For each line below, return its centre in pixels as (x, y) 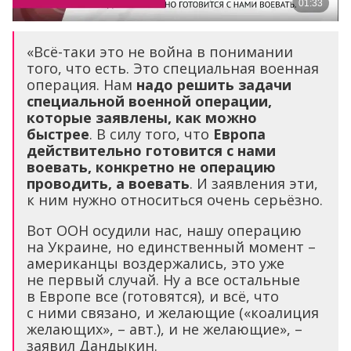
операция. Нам (81, 85)
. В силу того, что (151, 134)
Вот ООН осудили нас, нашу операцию (164, 231)
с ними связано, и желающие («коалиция (173, 313)
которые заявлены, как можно (142, 118)
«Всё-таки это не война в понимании (160, 52)
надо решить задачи (214, 85)
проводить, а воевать (108, 184)
